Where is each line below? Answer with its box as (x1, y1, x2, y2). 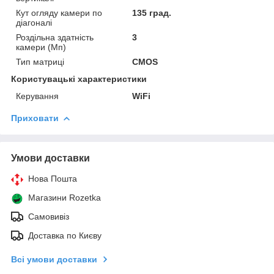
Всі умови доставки (11, 254, 97, 264)
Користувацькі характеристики (11, 73, 147, 84)
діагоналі (16, 17, 52, 28)
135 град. (132, 7, 172, 18)
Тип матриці (16, 56, 64, 67)
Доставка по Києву (28, 230, 102, 240)
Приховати (11, 113, 59, 123)
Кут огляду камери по (16, 7, 102, 18)
